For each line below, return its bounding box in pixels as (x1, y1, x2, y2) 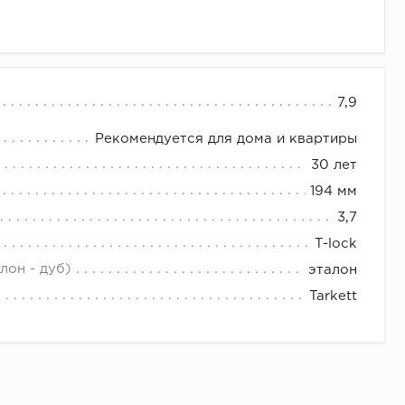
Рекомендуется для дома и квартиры (95, 133, 357, 146)
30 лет (311, 159, 357, 172)
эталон (308, 264, 357, 277)
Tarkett (309, 290, 357, 303)
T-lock (315, 238, 357, 250)
